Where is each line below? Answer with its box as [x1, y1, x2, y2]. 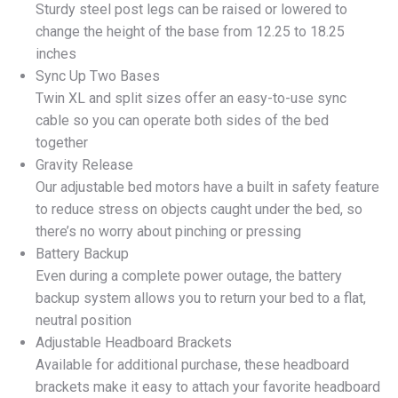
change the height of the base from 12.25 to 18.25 [36, 22, 345, 40]
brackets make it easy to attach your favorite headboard [36, 378, 380, 395]
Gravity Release [36, 155, 133, 173]
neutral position [36, 311, 131, 329]
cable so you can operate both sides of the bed [36, 111, 329, 129]
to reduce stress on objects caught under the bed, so [36, 200, 362, 218]
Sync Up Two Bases [36, 67, 160, 84]
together [36, 133, 88, 151]
